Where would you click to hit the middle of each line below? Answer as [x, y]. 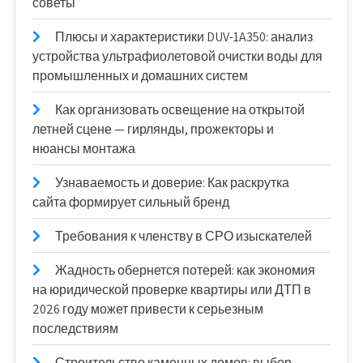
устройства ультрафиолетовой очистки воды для [177, 56]
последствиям [75, 329]
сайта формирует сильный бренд [131, 202]
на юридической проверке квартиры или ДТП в [172, 290]
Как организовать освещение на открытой [180, 110]
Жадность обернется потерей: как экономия [185, 270]
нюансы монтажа [84, 149]
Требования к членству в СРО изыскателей [184, 236]
